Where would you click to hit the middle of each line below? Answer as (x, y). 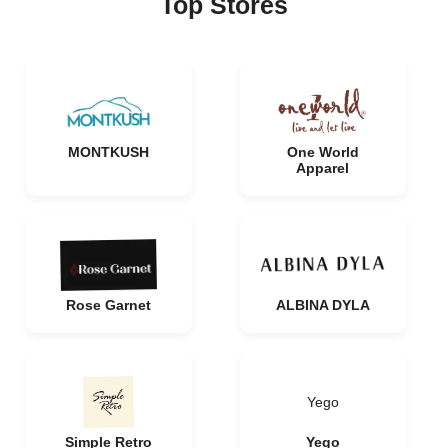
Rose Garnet (108, 305)
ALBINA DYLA (322, 305)
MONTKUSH (108, 152)
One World (322, 152)
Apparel (322, 168)
